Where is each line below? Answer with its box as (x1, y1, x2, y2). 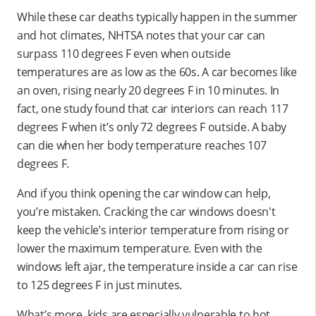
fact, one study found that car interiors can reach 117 (17, 100, 288, 116)
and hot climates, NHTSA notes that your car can (17, 27, 265, 43)
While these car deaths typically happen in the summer (17, 8, 298, 25)
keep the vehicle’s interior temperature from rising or (17, 221, 289, 238)
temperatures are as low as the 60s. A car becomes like (17, 63, 297, 80)
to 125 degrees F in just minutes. (17, 276, 183, 293)
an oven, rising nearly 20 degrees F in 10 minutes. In (17, 82, 280, 98)
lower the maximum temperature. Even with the (17, 240, 262, 256)
